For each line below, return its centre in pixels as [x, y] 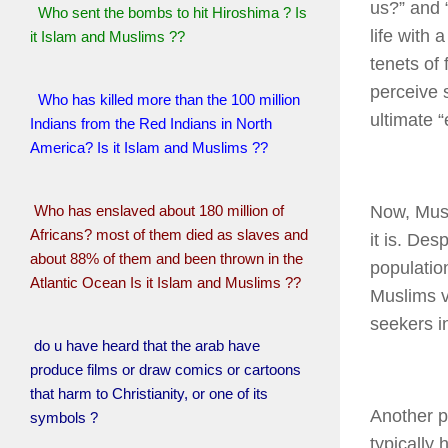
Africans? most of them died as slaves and [169, 234]
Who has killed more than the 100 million [167, 99]
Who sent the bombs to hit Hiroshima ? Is [168, 12]
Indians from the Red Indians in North [151, 123]
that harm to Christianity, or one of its [149, 393]
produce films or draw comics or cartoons [165, 369]
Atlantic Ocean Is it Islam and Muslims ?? [165, 282]
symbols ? [64, 417]
